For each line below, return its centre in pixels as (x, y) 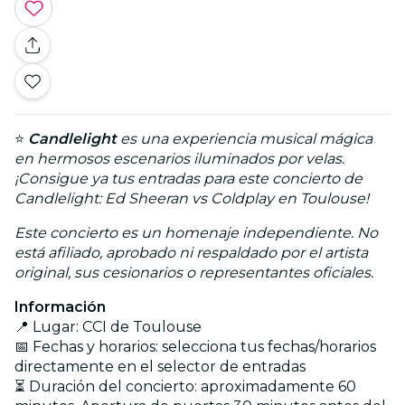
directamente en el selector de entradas (160, 366)
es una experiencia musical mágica (245, 138)
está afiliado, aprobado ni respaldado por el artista (191, 252)
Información (60, 306)
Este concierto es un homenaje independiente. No (196, 232)
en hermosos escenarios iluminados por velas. (179, 158)
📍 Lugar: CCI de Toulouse (108, 326)
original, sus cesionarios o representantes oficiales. (194, 272)
